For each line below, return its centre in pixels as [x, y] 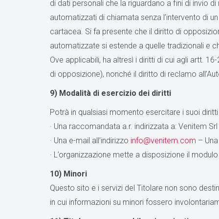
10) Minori [68, 174]
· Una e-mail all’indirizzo [90, 141]
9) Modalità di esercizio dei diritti [110, 93]
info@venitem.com [163, 141]
